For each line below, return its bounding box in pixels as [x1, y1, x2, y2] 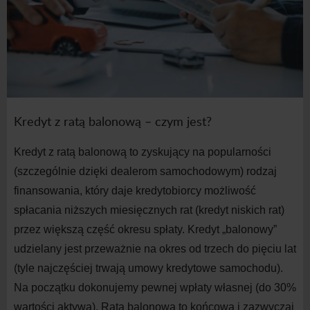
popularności [208, 146, 271, 158]
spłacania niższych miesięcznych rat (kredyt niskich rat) [14, 204, 284, 217]
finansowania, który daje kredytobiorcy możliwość [14, 185, 256, 197]
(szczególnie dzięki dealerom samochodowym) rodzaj [14, 165, 277, 178]
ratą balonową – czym [64, 113, 183, 130]
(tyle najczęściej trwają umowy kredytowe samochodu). [14, 262, 283, 275]
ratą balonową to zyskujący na [57, 146, 205, 158]
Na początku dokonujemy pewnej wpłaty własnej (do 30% [14, 282, 296, 294]
